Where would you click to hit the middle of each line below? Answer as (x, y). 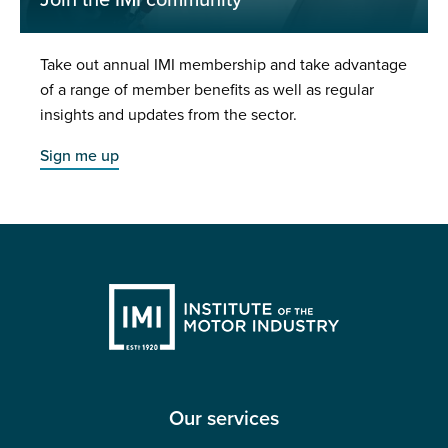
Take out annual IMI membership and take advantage (223, 65)
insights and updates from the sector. (168, 115)
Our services (224, 419)
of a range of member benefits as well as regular (207, 90)
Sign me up (79, 156)
